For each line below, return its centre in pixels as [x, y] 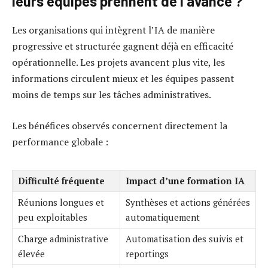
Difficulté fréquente [61, 180]
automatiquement [163, 217]
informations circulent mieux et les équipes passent [123, 79]
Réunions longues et [61, 202]
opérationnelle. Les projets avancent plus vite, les [118, 63]
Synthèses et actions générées [188, 202]
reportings [147, 253]
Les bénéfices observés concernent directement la [120, 125]
